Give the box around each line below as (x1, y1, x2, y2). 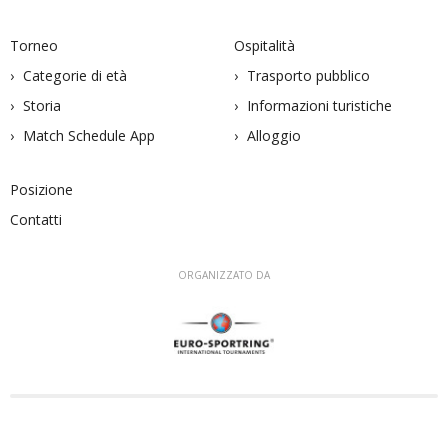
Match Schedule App (23, 126, 155, 146)
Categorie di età (23, 66, 127, 86)
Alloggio (247, 126, 301, 146)
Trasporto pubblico (247, 66, 370, 86)
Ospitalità (234, 36, 295, 56)
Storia (23, 96, 61, 116)
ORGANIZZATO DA (178, 268, 270, 283)
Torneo (10, 36, 58, 56)
